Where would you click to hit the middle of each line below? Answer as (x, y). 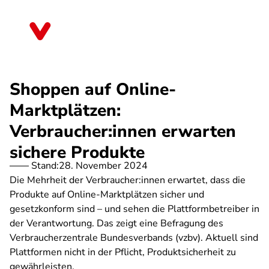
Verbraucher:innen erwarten (123, 131)
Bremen (79, 35)
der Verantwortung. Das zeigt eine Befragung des (116, 223)
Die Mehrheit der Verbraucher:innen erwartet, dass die (128, 180)
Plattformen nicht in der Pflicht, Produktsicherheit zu (123, 252)
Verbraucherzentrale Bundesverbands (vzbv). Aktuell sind (134, 238)
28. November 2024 (103, 166)
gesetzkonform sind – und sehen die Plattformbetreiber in (134, 209)
